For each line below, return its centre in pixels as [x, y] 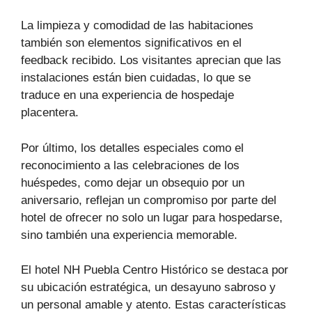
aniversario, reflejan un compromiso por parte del [149, 200]
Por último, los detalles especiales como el [132, 148]
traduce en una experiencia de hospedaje [127, 95]
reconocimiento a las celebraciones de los [130, 165]
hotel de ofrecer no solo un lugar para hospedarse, [152, 217]
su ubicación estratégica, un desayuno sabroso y [148, 288]
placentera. [50, 113]
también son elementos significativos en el [131, 43]
